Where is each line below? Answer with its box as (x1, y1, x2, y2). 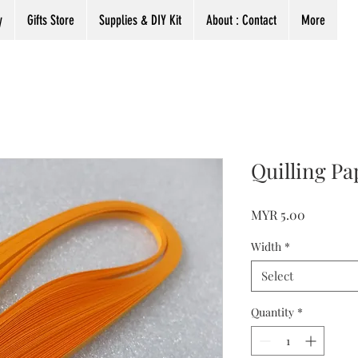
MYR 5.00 (251, 206, 305, 224)
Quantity (251, 304, 294, 320)
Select (261, 268, 293, 284)
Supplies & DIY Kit (99, 12, 181, 28)
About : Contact (206, 12, 276, 28)
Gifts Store (27, 12, 74, 28)
